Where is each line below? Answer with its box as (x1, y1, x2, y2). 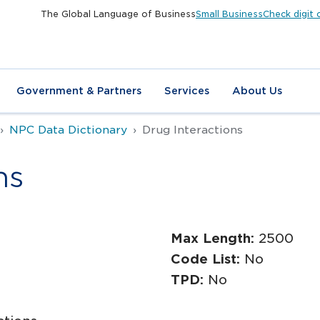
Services (164, 85, 209, 96)
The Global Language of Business (41, 9, 196, 19)
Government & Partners (16, 85, 141, 96)
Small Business (196, 9, 263, 19)
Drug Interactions (142, 124, 243, 136)
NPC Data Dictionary (9, 123, 127, 136)
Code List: (171, 251, 244, 266)
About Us (232, 85, 282, 96)
